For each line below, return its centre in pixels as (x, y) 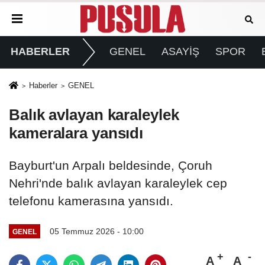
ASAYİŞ (180, 52)
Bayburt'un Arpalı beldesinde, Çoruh (111, 166)
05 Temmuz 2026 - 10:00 (96, 232)
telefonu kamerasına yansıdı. (91, 201)
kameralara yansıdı (76, 133)
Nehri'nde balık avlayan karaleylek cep (118, 183)
